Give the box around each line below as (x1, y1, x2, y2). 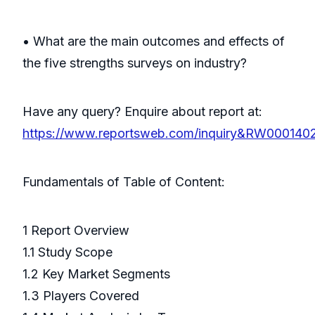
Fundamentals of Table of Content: (22, 174, 225, 190)
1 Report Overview (22, 223, 129, 238)
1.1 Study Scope (22, 245, 112, 260)
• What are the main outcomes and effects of (22, 34, 285, 49)
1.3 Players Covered (22, 288, 139, 304)
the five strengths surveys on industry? (22, 56, 247, 71)
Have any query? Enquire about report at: (22, 104, 262, 120)
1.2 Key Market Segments (22, 266, 170, 282)
